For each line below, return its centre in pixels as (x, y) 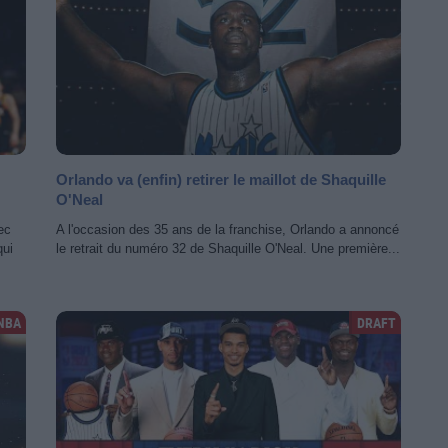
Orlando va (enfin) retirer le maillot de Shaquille (221, 179)
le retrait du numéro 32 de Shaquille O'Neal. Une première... (228, 248)
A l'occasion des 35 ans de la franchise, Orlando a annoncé (227, 229)
